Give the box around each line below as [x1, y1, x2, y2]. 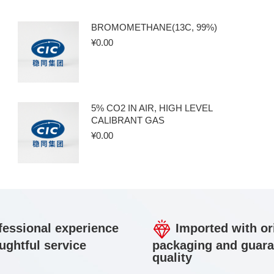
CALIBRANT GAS [91, 115, 165, 125]
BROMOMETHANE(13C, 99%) [91, 22, 218, 32]
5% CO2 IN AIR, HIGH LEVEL [91, 103, 213, 113]
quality [152, 251, 192, 264]
